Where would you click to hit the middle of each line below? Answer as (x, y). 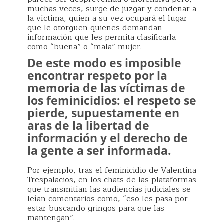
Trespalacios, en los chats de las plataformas (112, 180)
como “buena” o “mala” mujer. (85, 47)
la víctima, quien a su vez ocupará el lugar (107, 18)
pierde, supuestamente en (103, 113)
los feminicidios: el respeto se (112, 100)
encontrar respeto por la (97, 75)
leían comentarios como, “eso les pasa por (108, 199)
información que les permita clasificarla (102, 37)
